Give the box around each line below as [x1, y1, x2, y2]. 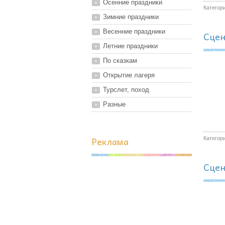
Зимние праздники [103, 13, 159, 21]
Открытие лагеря [103, 71, 155, 79]
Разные [103, 100, 126, 108]
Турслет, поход [103, 86, 149, 93]
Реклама [91, 134, 129, 149]
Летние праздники [103, 42, 158, 50]
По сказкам [103, 57, 137, 64]
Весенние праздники [103, 28, 165, 35]
